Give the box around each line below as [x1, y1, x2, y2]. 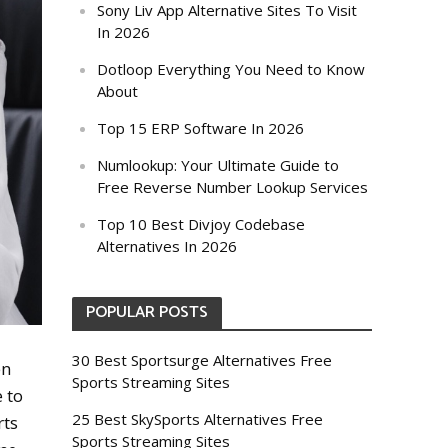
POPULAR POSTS [86, 299, 209, 326]
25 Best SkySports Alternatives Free [72, 409, 324, 429]
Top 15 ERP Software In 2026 [97, 118, 305, 138]
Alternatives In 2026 [97, 236, 238, 256]
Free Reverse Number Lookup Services [97, 177, 369, 197]
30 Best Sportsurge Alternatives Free [72, 350, 333, 370]
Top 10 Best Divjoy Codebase [97, 214, 306, 234]
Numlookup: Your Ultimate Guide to [97, 155, 340, 175]
